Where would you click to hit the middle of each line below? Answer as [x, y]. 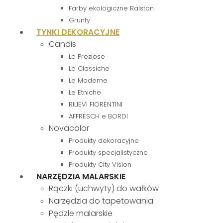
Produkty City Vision [100, 165]
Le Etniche [85, 92]
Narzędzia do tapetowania [101, 201]
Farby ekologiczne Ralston [111, 8]
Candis [62, 44]
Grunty [79, 20]
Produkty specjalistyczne [108, 153]
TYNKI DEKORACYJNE [78, 32]
